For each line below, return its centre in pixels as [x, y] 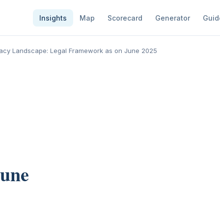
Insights [53, 18]
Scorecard [125, 18]
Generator [173, 18]
